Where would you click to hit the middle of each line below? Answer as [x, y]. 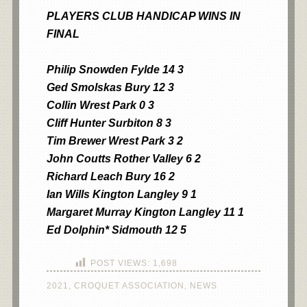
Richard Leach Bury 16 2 [110, 176]
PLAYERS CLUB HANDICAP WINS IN [143, 16]
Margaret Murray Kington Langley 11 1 [145, 212]
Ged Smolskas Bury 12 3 [110, 87]
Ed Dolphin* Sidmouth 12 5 [116, 230]
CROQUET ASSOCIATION [129, 286]
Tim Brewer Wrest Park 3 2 [114, 141]
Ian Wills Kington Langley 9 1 [121, 194]
